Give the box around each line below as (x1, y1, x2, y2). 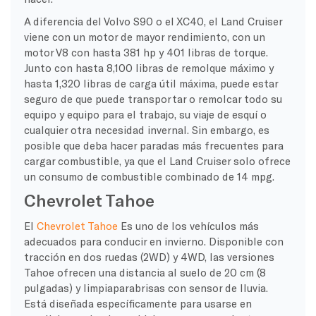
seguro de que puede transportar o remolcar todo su (23, 92, 282, 105)
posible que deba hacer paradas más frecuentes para (23, 138, 284, 152)
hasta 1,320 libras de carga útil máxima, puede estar (23, 76, 278, 90)
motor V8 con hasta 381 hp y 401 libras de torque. (23, 45, 268, 59)
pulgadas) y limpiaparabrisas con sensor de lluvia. (23, 281, 268, 294)
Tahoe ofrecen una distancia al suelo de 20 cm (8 (23, 265, 266, 279)
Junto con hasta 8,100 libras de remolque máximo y (23, 61, 274, 74)
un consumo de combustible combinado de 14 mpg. (23, 169, 274, 183)
